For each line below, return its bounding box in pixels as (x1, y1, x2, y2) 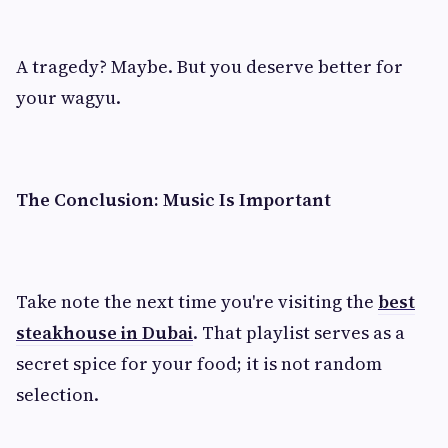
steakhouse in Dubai (16, 320, 193, 345)
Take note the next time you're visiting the (16, 289, 378, 314)
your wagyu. (16, 85, 121, 110)
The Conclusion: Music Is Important (16, 187, 331, 212)
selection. (16, 382, 99, 407)
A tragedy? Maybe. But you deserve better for (16, 54, 403, 79)
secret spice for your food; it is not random (16, 351, 382, 376)
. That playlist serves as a (193, 320, 405, 345)
